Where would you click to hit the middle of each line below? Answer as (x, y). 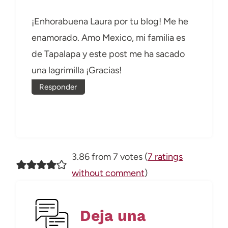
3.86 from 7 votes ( (109, 157)
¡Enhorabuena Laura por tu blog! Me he (110, 22)
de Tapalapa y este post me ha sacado (108, 54)
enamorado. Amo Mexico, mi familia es (108, 38)
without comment (108, 173)
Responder (58, 87)
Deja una (113, 215)
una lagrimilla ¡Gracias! (77, 70)
